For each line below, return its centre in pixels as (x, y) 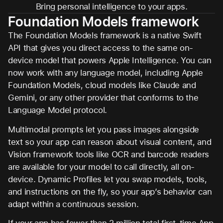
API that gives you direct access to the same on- (101, 48)
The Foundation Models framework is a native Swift (105, 35)
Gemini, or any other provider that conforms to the (103, 98)
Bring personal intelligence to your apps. (111, 6)
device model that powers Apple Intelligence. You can (110, 60)
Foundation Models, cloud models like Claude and (102, 85)
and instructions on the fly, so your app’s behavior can (110, 191)
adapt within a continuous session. (73, 204)
